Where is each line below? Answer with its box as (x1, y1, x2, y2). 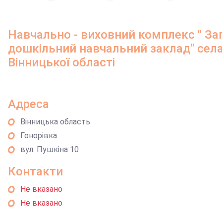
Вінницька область (20, 117, 91, 126)
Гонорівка (20, 131, 57, 140)
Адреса (8, 97, 50, 111)
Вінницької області (8, 55, 115, 69)
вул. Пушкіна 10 (20, 145, 79, 154)
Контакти (8, 165, 63, 178)
